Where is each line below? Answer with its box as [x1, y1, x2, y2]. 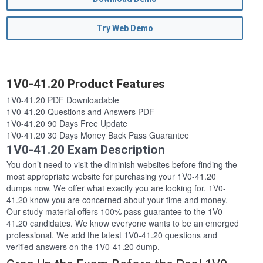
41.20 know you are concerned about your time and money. [6, 194, 228, 206]
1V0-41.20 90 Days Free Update [6, 117, 128, 130]
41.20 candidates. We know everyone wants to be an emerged [6, 217, 240, 230]
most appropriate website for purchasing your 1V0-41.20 [6, 170, 217, 183]
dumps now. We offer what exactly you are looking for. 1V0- [6, 182, 227, 194]
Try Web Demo [96, 23, 153, 33]
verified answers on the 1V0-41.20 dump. [6, 241, 160, 253]
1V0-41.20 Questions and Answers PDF [6, 106, 155, 118]
